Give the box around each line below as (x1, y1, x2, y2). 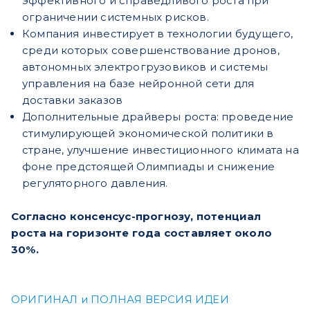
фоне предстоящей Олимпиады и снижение (22, 160, 275, 174)
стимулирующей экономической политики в (22, 127, 274, 140)
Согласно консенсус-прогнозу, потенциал (11, 210, 262, 224)
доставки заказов (22, 93, 123, 107)
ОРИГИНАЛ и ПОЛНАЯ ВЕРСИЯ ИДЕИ (11, 293, 229, 307)
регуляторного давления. (22, 176, 171, 190)
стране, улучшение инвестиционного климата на (22, 143, 299, 157)
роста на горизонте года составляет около (11, 226, 272, 240)
